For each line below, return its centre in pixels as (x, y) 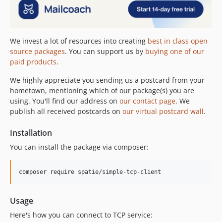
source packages (37, 52)
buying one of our (175, 52)
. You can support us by (105, 52)
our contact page (147, 101)
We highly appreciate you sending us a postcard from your (107, 80)
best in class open (178, 41)
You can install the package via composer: (79, 147)
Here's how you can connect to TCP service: (81, 215)
